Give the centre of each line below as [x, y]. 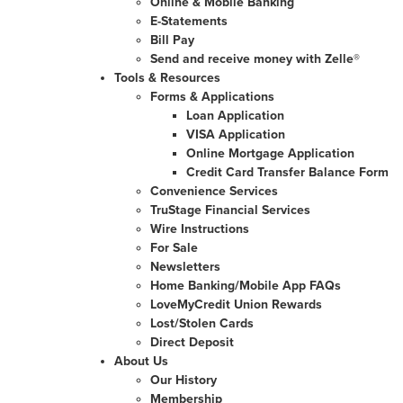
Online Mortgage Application [270, 153]
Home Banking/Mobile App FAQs [246, 286]
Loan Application [235, 116]
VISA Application [236, 134]
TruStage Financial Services [230, 210]
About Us [141, 361]
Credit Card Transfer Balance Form [287, 172]
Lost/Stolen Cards [202, 323]
